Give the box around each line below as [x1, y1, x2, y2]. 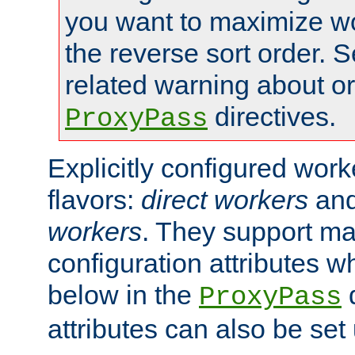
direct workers [141, 184, 308, 215]
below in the [48, 279, 199, 310]
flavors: [48, 184, 141, 215]
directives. [208, 101, 336, 132]
